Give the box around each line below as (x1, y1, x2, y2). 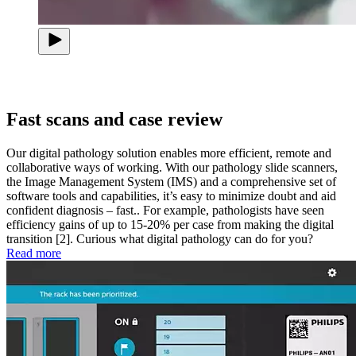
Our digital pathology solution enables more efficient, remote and (6, 145, 331, 160)
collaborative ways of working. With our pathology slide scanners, (6, 160, 338, 174)
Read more (6, 246, 61, 260)
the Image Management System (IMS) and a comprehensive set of (6, 174, 336, 188)
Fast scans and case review (6, 108, 222, 130)
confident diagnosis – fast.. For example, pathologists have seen (6, 203, 324, 217)
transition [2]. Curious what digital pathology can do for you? (6, 231, 313, 246)
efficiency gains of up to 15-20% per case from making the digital (6, 217, 334, 231)
